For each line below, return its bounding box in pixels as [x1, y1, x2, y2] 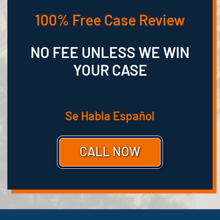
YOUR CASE [73, 61, 147, 79]
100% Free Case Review [35, 11, 185, 29]
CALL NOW [80, 143, 140, 159]
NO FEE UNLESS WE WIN [30, 43, 190, 61]
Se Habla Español [65, 109, 155, 123]
